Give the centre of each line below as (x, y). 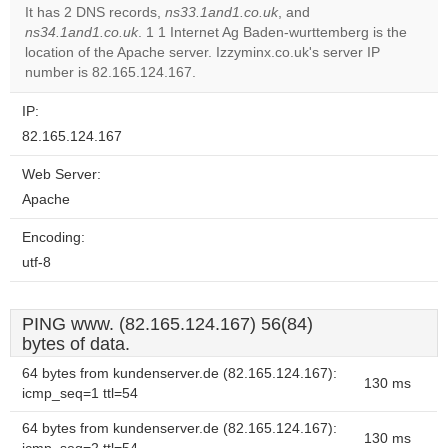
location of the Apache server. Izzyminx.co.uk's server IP (202, 52)
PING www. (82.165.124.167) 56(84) (167, 324)
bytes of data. (76, 344)
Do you (300, 35)
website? (307, 69)
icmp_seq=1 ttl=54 (80, 393)
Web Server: (61, 174)
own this (305, 52)
